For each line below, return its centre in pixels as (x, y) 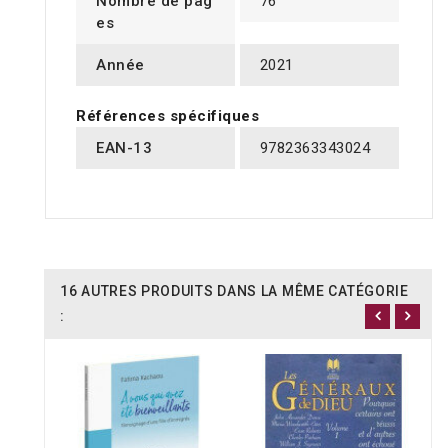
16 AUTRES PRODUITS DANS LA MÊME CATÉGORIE (234, 291)
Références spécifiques (167, 116)
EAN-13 (124, 148)
